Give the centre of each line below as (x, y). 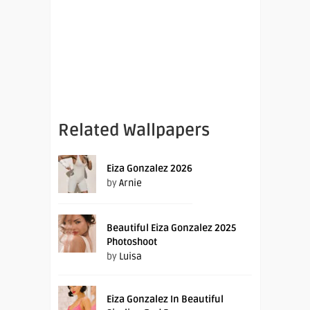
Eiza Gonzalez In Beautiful (165, 299)
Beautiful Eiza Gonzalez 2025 (171, 228)
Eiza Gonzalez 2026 (149, 168)
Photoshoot (132, 241)
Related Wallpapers (134, 130)
